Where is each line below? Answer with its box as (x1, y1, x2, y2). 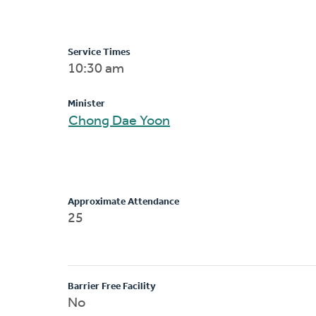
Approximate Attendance (68, 196, 179, 207)
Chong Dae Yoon (140, 114, 170, 128)
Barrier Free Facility (68, 281, 156, 292)
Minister (68, 98, 105, 109)
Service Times (68, 47, 130, 58)
